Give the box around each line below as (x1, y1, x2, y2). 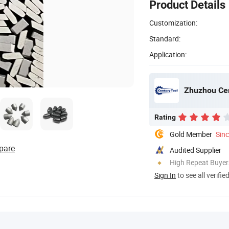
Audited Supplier (170, 145, 221, 155)
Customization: (149, 17, 197, 28)
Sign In (154, 170, 176, 180)
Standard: (149, 33, 180, 43)
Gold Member (170, 129, 212, 139)
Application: (149, 49, 187, 59)
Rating (154, 112, 176, 121)
